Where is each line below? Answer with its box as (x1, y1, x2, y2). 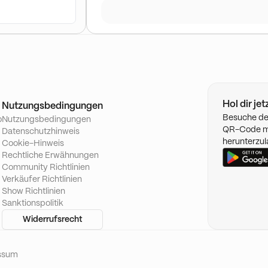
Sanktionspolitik (2, 199, 63, 208)
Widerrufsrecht (22, 215, 83, 224)
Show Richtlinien (2, 187, 65, 196)
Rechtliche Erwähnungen (2, 151, 99, 160)
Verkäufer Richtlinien (2, 175, 82, 184)
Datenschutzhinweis (2, 127, 80, 136)
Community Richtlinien (2, 163, 90, 172)
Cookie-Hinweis (2, 139, 64, 148)
